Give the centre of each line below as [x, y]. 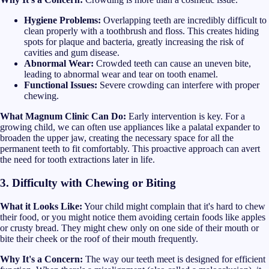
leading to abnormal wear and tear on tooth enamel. [121, 74]
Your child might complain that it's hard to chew [174, 206]
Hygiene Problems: [62, 20]
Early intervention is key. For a [186, 116]
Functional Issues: [61, 85]
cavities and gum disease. [72, 53]
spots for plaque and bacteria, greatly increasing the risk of [134, 42]
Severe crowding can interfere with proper [178, 85]
